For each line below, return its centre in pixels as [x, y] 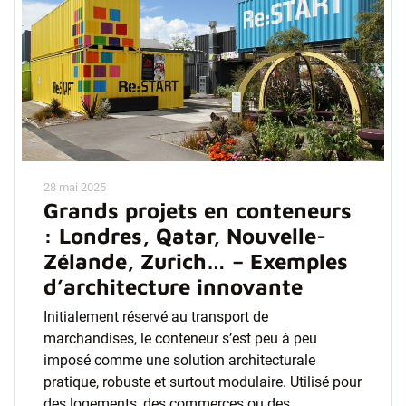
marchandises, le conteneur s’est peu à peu [180, 338]
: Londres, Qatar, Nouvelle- [185, 236]
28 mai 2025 [75, 187]
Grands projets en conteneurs [198, 210]
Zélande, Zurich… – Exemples [196, 261]
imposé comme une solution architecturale [179, 360]
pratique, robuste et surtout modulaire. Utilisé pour [203, 382]
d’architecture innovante [173, 286]
